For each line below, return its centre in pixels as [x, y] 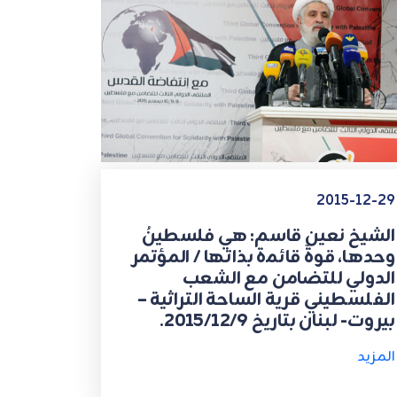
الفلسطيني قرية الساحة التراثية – [267, 300]
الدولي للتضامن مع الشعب [288, 278]
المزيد [376, 357]
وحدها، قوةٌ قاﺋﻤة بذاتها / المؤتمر [263, 257]
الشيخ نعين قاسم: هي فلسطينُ [269, 236]
